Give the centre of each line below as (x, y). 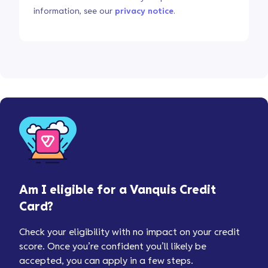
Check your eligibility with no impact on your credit (130, 232)
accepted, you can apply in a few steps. (106, 261)
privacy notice (144, 11)
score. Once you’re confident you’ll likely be (113, 247)
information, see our (74, 11)
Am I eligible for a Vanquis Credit (118, 191)
